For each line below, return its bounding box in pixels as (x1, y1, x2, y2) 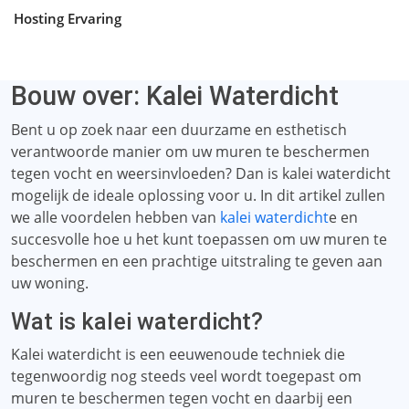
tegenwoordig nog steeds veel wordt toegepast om (11, 366, 362, 386)
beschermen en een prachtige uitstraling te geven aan (11, 251, 383, 271)
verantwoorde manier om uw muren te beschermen (11, 142, 370, 162)
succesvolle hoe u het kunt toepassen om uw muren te (11, 229, 387, 249)
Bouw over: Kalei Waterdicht (11, 80, 339, 111)
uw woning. (11, 273, 89, 293)
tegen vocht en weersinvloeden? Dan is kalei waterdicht (11, 163, 391, 184)
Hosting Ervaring (14, 9, 121, 27)
